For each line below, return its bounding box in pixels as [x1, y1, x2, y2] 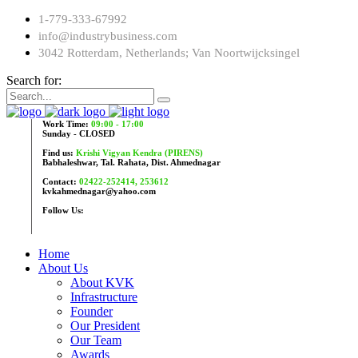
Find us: [42, 148, 74, 158]
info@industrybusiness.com [38, 30, 177, 43]
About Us [38, 261, 88, 276]
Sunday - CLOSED [42, 129, 115, 139]
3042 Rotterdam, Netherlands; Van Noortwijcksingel [38, 46, 300, 60]
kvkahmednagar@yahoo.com [42, 186, 156, 197]
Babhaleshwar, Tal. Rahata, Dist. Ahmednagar [42, 157, 221, 168]
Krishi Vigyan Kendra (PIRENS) [76, 148, 203, 158]
